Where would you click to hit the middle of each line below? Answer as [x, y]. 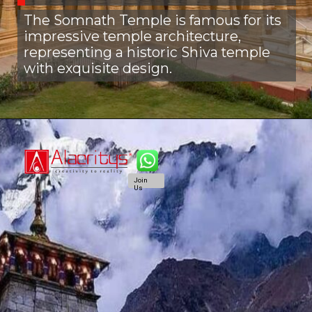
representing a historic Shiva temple [147, 53]
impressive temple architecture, [132, 37]
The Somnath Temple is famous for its [152, 21]
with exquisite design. [97, 69]
